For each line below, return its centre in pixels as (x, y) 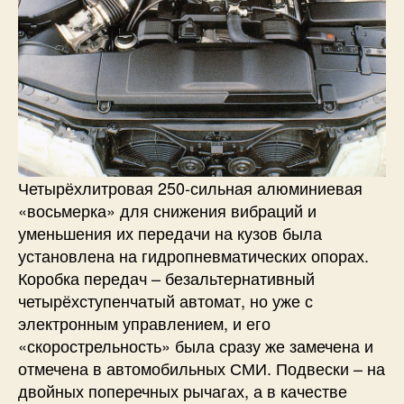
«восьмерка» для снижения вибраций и (167, 210)
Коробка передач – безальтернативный (166, 277)
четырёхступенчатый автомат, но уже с (165, 300)
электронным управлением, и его (144, 322)
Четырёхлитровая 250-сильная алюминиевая (190, 187)
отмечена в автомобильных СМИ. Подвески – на (202, 367)
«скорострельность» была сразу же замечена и (196, 345)
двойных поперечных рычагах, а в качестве (183, 390)
